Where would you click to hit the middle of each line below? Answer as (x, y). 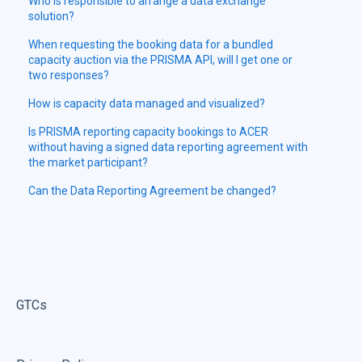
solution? (52, 17)
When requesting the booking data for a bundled (151, 45)
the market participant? (88, 163)
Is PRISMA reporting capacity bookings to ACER (149, 132)
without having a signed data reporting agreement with (168, 147)
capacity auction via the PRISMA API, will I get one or (161, 60)
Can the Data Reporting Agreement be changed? (153, 191)
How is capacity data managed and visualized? (147, 104)
